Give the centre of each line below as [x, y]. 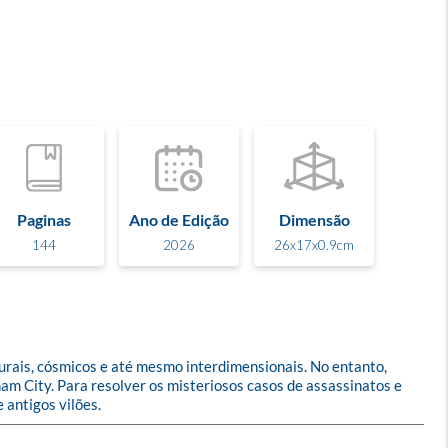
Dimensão [314, 219]
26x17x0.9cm [314, 244]
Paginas [44, 219]
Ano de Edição [179, 219]
